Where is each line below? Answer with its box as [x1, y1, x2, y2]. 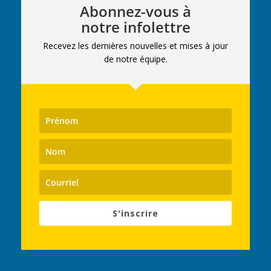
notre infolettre [80, 17, 191, 38]
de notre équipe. [103, 53, 168, 65]
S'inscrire [113, 207, 158, 220]
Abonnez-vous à [80, 1, 191, 22]
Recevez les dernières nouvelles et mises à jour [43, 40, 228, 52]
